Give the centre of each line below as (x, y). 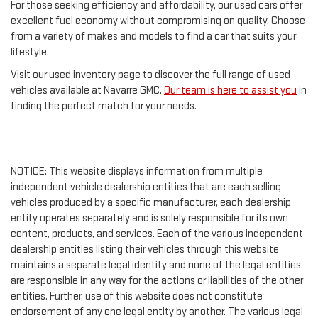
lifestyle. (30, 53)
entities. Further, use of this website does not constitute (137, 297)
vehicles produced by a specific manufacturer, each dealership (151, 203)
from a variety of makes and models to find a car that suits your (153, 37)
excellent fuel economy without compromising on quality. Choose (158, 21)
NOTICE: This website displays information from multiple (137, 172)
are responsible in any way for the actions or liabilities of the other (157, 281)
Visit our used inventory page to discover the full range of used (150, 75)
